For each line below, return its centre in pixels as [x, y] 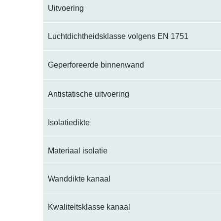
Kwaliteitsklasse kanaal [89, 207]
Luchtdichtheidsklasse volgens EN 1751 [118, 37]
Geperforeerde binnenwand [96, 65]
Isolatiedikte [69, 123]
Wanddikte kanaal [79, 179]
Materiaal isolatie [78, 151]
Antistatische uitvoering [89, 94]
